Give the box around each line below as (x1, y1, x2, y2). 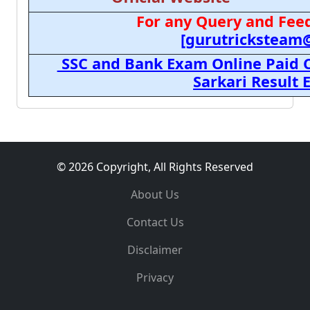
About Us (131, 187, 179, 202)
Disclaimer (127, 242, 183, 257)
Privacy (136, 270, 174, 285)
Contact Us (126, 215, 184, 230)
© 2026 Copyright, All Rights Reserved (57, 159, 253, 174)
